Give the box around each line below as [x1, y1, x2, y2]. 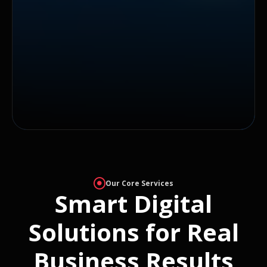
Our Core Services [105, 178, 173, 189]
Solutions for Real [28, 216, 239, 249]
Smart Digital [55, 187, 212, 221]
